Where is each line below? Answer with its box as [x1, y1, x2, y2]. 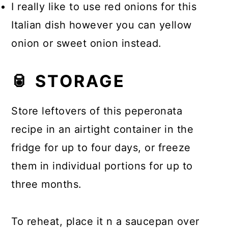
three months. [11, 178, 85, 190]
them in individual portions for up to [11, 160, 193, 172]
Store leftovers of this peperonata [11, 105, 183, 117]
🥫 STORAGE [11, 71, 126, 91]
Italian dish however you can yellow [11, 19, 192, 31]
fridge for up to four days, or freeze [11, 141, 191, 154]
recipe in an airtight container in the [11, 123, 194, 135]
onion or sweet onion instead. [11, 37, 165, 49]
